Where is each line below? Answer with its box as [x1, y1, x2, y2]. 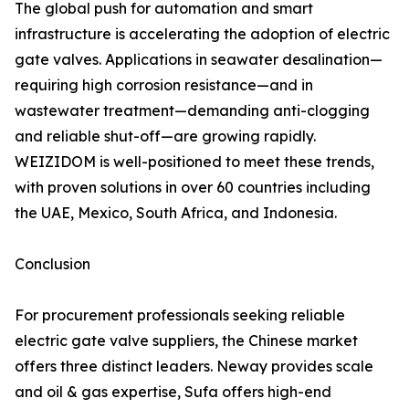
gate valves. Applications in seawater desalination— [15, 50, 383, 69]
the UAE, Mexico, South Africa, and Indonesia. [15, 204, 337, 223]
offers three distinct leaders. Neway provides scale [15, 357, 373, 376]
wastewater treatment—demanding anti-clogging [15, 101, 370, 121]
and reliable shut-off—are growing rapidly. [15, 127, 316, 146]
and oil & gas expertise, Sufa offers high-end [15, 383, 331, 402]
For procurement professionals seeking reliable [15, 306, 345, 325]
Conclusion [15, 255, 90, 274]
